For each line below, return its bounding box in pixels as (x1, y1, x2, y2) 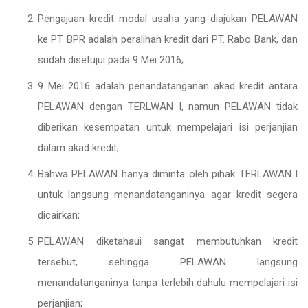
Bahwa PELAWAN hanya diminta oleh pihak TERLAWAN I (38, 168, 298, 180)
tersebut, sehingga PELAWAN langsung (38, 256, 298, 268)
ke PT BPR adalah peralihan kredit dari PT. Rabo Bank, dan (38, 33, 298, 45)
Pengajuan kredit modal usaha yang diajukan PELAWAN (38, 12, 298, 25)
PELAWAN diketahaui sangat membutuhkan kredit (38, 235, 298, 247)
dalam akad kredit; (38, 142, 119, 154)
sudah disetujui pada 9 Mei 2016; (38, 54, 184, 66)
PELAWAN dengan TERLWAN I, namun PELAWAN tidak (38, 100, 298, 113)
